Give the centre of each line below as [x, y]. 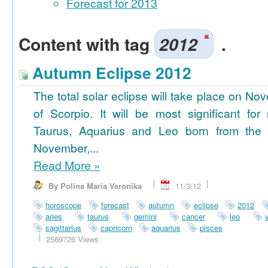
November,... [66, 148]
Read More [64, 165]
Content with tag [86, 44]
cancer [193, 217]
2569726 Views [72, 239]
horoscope [63, 205]
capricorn [116, 228]
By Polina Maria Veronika [95, 186]
